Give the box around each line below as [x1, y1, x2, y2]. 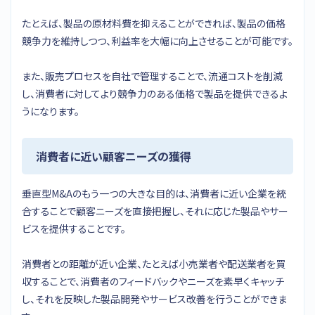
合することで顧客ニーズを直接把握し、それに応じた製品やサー [22, 203, 288, 218]
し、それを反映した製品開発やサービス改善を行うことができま [22, 291, 287, 306]
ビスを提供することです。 [22, 221, 126, 236]
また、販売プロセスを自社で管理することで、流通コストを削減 [22, 68, 283, 83]
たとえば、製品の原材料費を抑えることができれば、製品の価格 [22, 15, 285, 30]
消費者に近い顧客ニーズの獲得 [36, 147, 191, 165]
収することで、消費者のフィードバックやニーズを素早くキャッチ [22, 274, 284, 288]
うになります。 [22, 103, 79, 118]
